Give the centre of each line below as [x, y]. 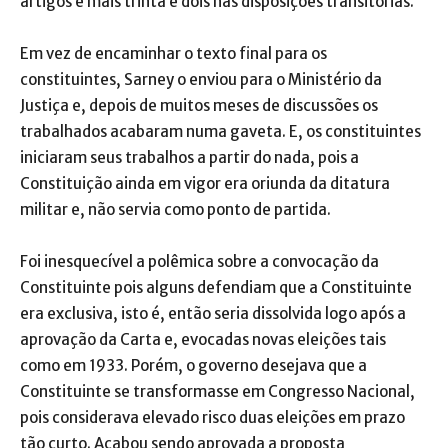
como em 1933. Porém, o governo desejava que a [193, 365]
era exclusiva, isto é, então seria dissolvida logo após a [213, 313]
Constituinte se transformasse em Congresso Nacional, [217, 391]
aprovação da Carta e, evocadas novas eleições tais [203, 339]
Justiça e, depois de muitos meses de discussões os [199, 105]
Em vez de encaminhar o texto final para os [173, 53]
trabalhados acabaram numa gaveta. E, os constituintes [220, 131]
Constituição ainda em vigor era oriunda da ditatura [205, 183]
